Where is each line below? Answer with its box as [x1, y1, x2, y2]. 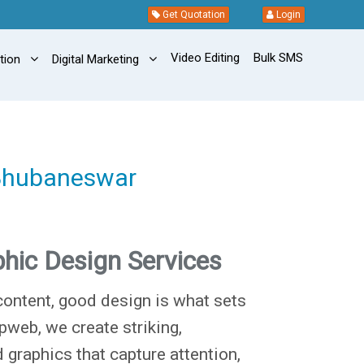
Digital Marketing [51, 52, 139, 67]
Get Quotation [160, 9, 225, 21]
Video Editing [170, 50, 240, 66]
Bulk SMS [253, 50, 303, 66]
